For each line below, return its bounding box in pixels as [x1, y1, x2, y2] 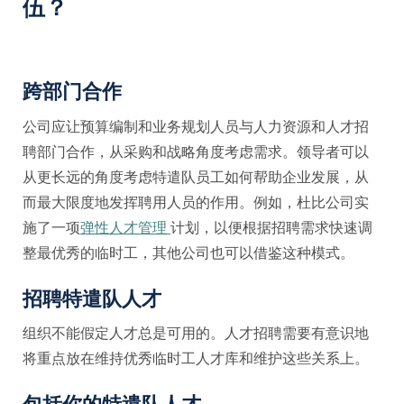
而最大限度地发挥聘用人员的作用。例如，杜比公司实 [23, 193, 369, 211]
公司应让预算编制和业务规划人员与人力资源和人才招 [23, 117, 369, 135]
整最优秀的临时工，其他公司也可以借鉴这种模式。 [23, 243, 354, 262]
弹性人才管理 [80, 218, 170, 236]
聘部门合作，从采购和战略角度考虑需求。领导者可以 [23, 142, 369, 161]
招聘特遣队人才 [23, 287, 161, 310]
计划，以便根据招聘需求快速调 [170, 218, 372, 236]
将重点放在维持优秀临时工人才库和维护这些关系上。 [23, 350, 369, 368]
